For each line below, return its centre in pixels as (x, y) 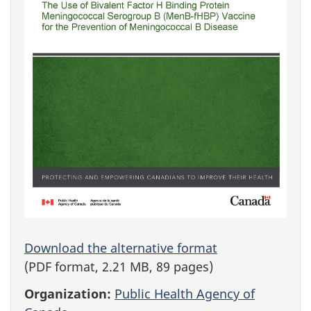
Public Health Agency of (185, 293)
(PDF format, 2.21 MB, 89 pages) (119, 267)
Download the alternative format (121, 248)
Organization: (68, 293)
